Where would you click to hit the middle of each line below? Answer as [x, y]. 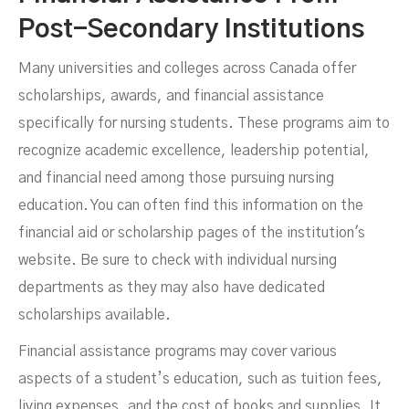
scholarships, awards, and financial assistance [171, 96]
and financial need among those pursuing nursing [176, 178]
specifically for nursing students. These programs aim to [204, 124]
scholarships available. [94, 315]
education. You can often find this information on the [191, 206]
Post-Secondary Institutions [191, 31]
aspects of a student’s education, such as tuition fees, [200, 379]
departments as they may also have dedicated [172, 288]
